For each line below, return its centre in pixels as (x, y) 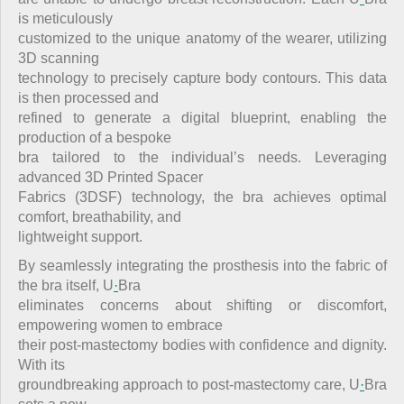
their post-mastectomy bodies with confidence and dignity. (202, 345)
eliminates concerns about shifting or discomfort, (202, 306)
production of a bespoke (95, 137)
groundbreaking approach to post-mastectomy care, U (189, 385)
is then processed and (88, 97)
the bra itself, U (66, 286)
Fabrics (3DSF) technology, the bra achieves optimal (202, 197)
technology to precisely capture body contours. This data (202, 78)
